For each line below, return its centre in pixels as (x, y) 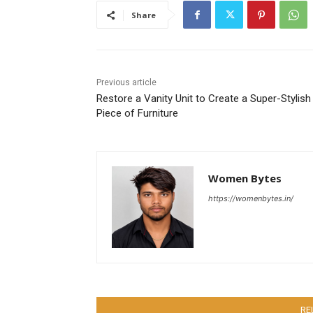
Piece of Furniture (137, 114)
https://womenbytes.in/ (251, 199)
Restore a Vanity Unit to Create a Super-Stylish (204, 99)
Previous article (126, 83)
